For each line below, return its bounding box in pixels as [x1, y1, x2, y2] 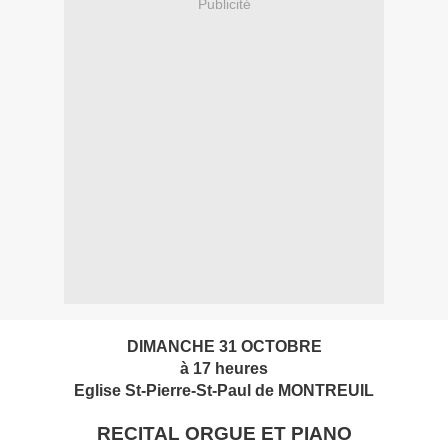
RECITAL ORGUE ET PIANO [96, 423, 352, 445]
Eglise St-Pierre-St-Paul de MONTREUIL [74, 382, 374, 400]
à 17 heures [180, 360, 268, 378]
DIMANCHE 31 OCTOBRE [126, 338, 322, 356]
